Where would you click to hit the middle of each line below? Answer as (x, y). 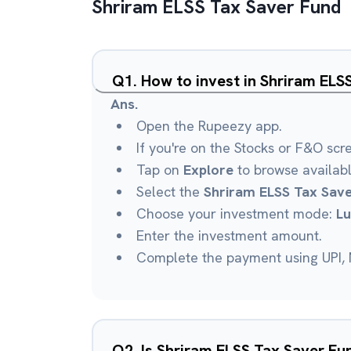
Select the (170, 192)
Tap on (160, 170)
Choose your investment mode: (236, 213)
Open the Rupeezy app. (209, 126)
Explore (208, 170)
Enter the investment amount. (229, 235)
